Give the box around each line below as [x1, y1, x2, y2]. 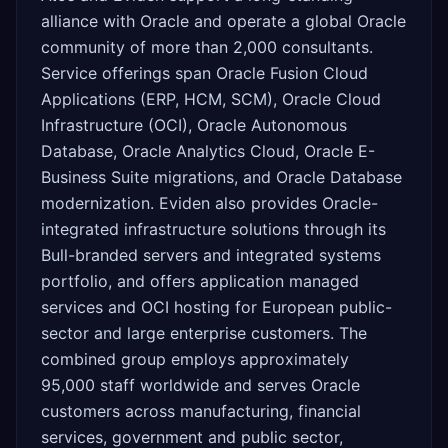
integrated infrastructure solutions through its [41, 219, 386, 239]
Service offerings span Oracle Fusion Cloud [41, 63, 368, 83]
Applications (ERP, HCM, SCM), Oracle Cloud [41, 89, 381, 109]
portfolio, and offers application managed [41, 271, 359, 291]
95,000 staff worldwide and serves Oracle [41, 375, 360, 395]
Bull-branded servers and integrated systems [41, 245, 381, 265]
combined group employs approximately [41, 349, 349, 369]
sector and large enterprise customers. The [41, 323, 367, 343]
